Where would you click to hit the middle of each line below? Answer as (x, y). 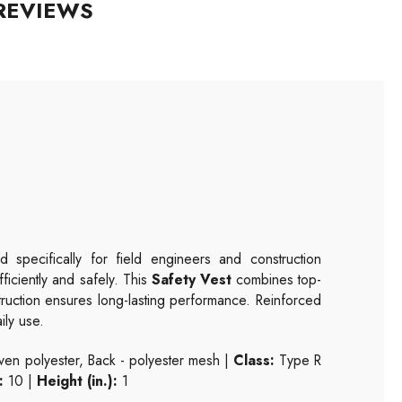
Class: (253, 360)
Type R (298, 360)
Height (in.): (77, 380)
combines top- (276, 279)
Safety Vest (191, 279)
